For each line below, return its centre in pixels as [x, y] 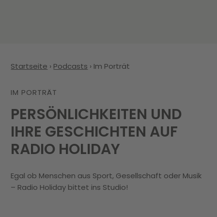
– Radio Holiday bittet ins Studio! [70, 187]
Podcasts [71, 66]
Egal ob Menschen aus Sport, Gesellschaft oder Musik [106, 175]
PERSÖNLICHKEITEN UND [96, 114]
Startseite [29, 66]
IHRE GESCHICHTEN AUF [94, 132]
